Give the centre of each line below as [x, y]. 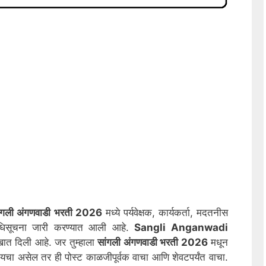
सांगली [110, 242]
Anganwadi [200, 227]
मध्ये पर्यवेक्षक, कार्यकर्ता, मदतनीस [165, 212]
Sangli [153, 227]
